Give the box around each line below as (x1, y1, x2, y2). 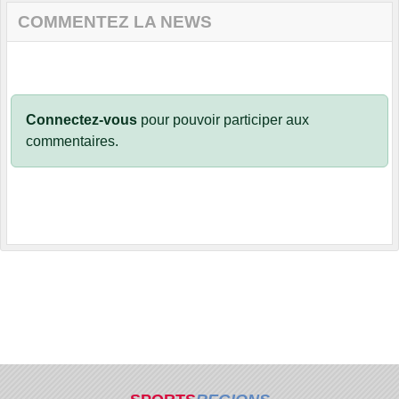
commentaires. (26, 133, 118, 149)
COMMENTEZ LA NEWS (18, 12, 212, 31)
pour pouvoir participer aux (137, 111, 309, 127)
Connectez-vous (26, 111, 137, 127)
